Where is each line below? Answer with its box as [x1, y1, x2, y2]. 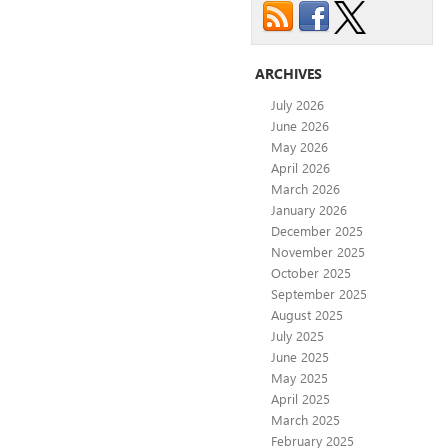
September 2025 [271, 284, 367, 302]
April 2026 [271, 158, 330, 176]
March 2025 [271, 410, 340, 428]
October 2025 [271, 263, 351, 281]
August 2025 [271, 305, 343, 323]
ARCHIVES [255, 63, 322, 83]
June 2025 [271, 347, 329, 365]
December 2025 [271, 221, 363, 239]
